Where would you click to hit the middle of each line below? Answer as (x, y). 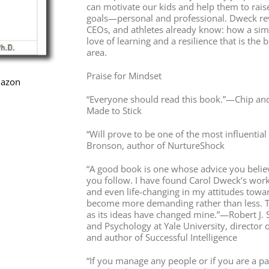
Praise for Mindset (124, 75)
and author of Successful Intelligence (162, 237)
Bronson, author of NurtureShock (155, 145)
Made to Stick (114, 110)
